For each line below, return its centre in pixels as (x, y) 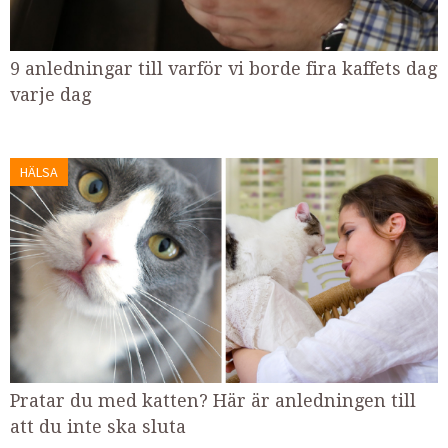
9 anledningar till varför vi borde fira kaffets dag (223, 69)
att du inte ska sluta (98, 426)
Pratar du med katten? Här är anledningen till (213, 400)
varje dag (50, 95)
